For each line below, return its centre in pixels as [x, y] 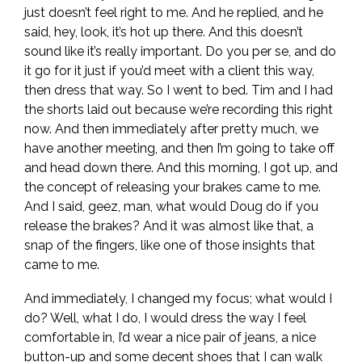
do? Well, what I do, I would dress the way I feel [165, 318]
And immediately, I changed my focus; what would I [178, 299]
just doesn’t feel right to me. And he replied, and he [174, 13]
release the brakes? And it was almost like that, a [169, 226]
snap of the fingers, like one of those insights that [170, 245]
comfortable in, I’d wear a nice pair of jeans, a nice [170, 337]
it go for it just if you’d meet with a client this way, [169, 71]
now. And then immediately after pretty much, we [171, 129]
